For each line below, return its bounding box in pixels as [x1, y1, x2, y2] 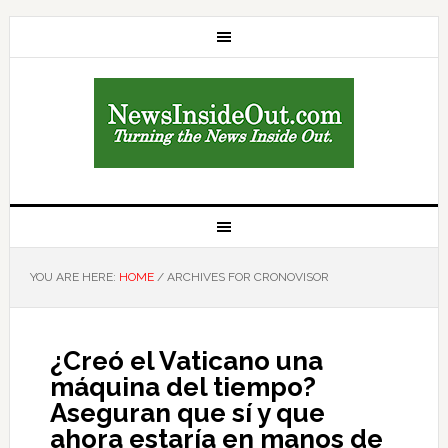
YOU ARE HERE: [29, 270, 119, 284]
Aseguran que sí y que [49, 398, 325, 428]
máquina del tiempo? [49, 372, 316, 402]
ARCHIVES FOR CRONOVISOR [163, 270, 329, 284]
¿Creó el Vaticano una [49, 346, 323, 376]
